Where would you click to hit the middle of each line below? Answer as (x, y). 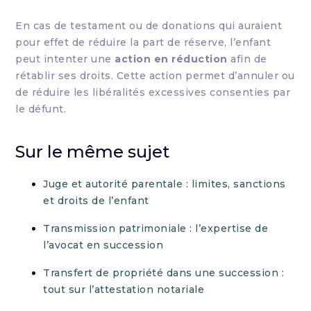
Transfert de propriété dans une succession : (164, 273)
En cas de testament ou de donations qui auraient (149, 26)
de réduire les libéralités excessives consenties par (153, 92)
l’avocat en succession (103, 245)
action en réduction (171, 59)
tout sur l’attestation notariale (124, 289)
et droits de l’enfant (96, 201)
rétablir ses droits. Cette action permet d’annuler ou (155, 76)
